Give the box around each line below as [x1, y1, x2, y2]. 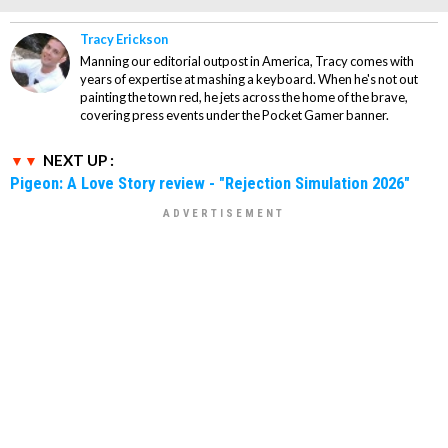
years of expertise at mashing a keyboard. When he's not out [80, 70, 418, 87]
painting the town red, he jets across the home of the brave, [80, 88, 408, 105]
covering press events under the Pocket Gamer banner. [80, 106, 389, 123]
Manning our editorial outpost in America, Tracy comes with [80, 52, 414, 69]
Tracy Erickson [80, 30, 168, 47]
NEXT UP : [43, 150, 114, 169]
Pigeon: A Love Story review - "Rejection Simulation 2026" [10, 172, 410, 193]
